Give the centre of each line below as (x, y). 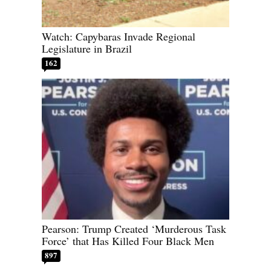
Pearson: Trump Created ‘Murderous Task (134, 228)
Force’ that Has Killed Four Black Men (128, 240)
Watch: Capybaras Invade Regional (119, 37)
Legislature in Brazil (87, 49)
